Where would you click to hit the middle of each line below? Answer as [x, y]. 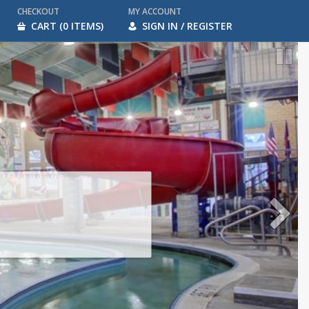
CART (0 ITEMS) [67, 26]
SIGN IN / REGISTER [187, 26]
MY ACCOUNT [155, 11]
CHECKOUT [38, 11]
